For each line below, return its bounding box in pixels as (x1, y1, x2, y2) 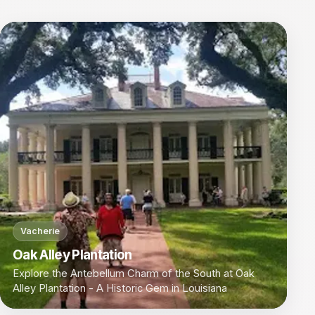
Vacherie (20, 226, 60, 237)
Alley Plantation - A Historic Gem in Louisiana (13, 281, 227, 295)
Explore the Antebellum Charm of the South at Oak (13, 266, 255, 280)
